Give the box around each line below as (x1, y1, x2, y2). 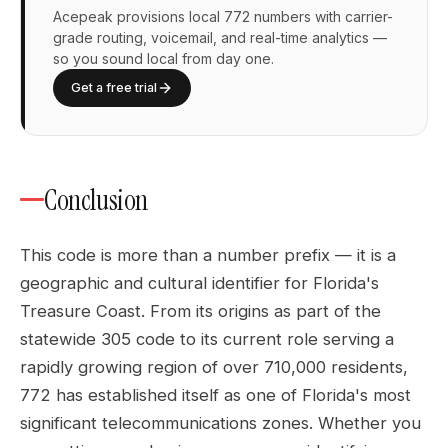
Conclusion (44, 182, 148, 219)
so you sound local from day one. (53, 50, 274, 67)
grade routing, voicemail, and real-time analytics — (53, 29, 387, 46)
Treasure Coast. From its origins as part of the (20, 301, 381, 321)
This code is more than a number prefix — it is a (20, 245, 396, 265)
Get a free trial (71, 80, 157, 95)
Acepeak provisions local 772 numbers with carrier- (53, 8, 393, 25)
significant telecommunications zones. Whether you (20, 413, 421, 433)
